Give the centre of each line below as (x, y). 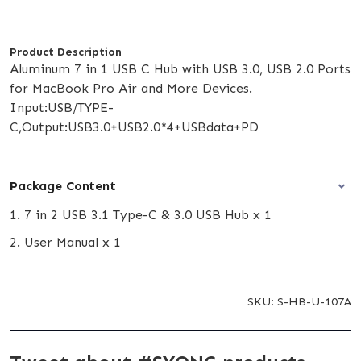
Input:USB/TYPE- (62, 108)
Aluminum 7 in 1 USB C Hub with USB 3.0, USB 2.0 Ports (180, 69)
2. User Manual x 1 (65, 243)
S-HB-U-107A (314, 302)
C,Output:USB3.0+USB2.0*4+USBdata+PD (134, 127)
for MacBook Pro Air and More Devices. (131, 89)
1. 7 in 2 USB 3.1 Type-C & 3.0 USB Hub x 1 (141, 215)
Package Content (63, 186)
